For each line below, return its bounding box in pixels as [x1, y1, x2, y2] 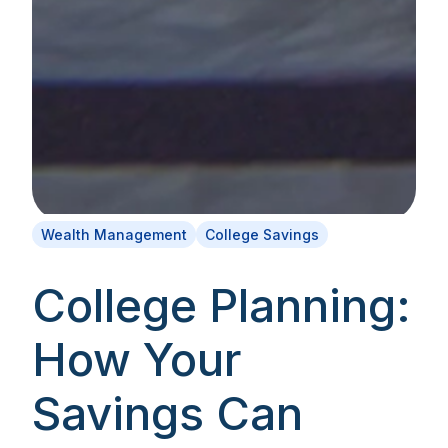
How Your [32, 331, 241, 387]
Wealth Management [41, 226, 187, 243]
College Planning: [32, 277, 411, 333]
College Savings [205, 226, 319, 243]
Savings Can [32, 385, 303, 441]
